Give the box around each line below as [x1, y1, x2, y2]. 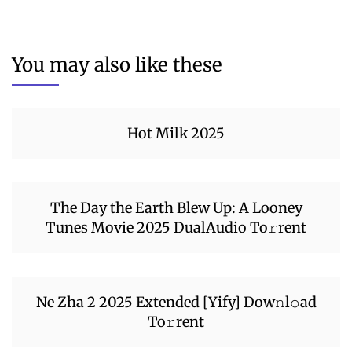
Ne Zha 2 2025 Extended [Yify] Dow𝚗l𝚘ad [35, 293, 317, 312]
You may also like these [12, 53, 222, 78]
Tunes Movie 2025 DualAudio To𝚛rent [46, 218, 306, 237]
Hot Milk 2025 [127, 124, 225, 143]
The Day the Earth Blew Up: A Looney [49, 199, 302, 218]
